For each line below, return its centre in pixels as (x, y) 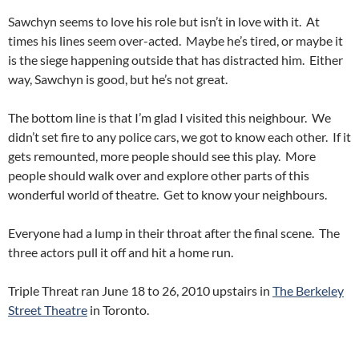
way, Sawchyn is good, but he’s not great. (118, 79)
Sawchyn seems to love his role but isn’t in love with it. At (164, 21)
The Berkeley (308, 290)
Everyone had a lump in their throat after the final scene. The (174, 233)
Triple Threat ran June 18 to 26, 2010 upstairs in (140, 290)
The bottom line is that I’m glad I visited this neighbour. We (169, 117)
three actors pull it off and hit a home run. (121, 252)
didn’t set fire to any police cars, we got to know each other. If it (179, 137)
